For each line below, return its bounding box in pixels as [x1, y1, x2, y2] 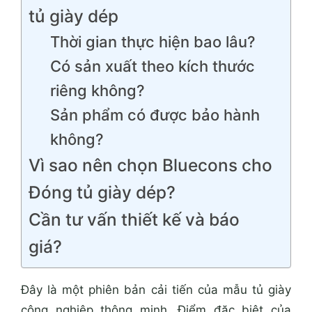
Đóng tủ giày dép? [29, 181, 175, 203]
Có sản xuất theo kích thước [49, 56, 255, 75]
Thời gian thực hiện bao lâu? [49, 32, 256, 51]
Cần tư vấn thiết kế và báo [29, 208, 240, 230]
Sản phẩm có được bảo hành [49, 105, 260, 124]
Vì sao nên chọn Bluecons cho [29, 154, 272, 175]
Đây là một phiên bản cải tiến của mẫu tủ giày [21, 282, 291, 297]
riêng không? [49, 81, 145, 100]
